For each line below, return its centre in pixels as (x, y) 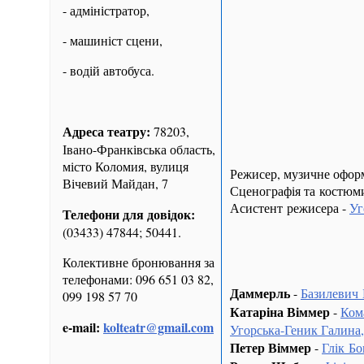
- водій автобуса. (108, 70)
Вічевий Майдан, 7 (115, 183)
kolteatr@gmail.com (158, 327)
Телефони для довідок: (129, 214)
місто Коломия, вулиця (126, 166)
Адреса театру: (106, 131)
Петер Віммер (271, 347)
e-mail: (81, 327)
